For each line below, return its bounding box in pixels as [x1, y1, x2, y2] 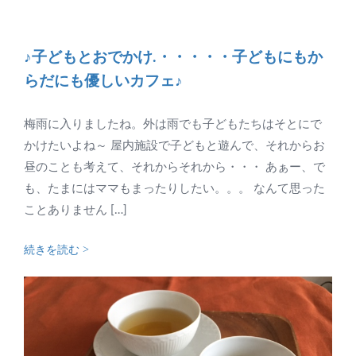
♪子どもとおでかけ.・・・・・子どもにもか [24, 49, 323, 65]
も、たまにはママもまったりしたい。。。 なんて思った [24, 182, 325, 195]
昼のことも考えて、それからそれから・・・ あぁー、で [24, 161, 325, 173]
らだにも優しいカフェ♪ [24, 73, 183, 89]
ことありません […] [24, 203, 127, 216]
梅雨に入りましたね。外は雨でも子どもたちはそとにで [24, 118, 322, 130]
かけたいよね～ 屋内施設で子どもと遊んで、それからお [24, 139, 325, 152]
